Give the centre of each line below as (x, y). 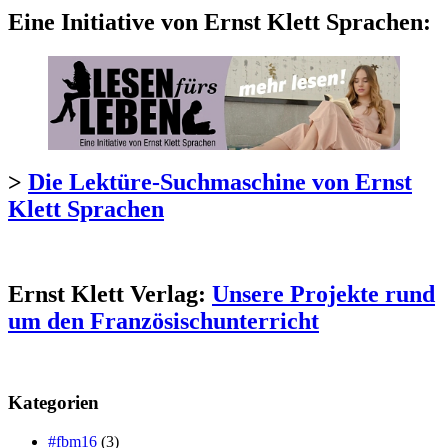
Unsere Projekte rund (323, 294)
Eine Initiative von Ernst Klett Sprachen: (219, 22)
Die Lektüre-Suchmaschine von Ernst (220, 182)
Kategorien (53, 402)
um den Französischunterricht (163, 321)
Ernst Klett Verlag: (110, 294)
